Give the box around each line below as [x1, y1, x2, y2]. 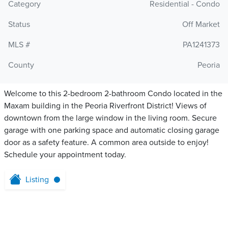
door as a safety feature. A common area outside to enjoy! [4, 137, 209, 148]
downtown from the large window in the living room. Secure [4, 113, 217, 124]
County [8, 60, 34, 71]
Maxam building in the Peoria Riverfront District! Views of [4, 101, 207, 111]
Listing [25, 175, 49, 185]
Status [8, 19, 30, 30]
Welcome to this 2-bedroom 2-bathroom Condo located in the [4, 89, 222, 99]
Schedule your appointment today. [4, 150, 126, 160]
